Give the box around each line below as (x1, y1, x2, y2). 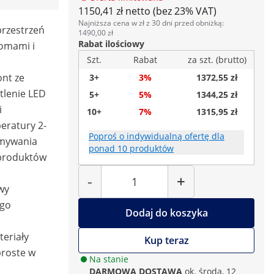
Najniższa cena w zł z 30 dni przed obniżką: (78, 18, 224, 28)
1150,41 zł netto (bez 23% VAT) (78, 4, 217, 18)
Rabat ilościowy (78, 38, 144, 50)
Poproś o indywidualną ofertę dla (89, 130, 224, 142)
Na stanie (89, 253, 128, 265)
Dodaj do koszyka (125, 206, 208, 220)
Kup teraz (144, 234, 189, 247)
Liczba (134, 163, 155, 174)
